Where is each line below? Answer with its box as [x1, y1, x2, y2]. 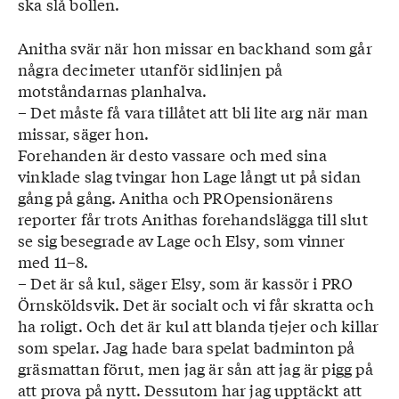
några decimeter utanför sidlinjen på [18, 58, 283, 80]
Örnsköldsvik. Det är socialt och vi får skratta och [18, 293, 374, 315]
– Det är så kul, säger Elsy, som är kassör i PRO [18, 272, 354, 294]
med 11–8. [18, 250, 89, 273]
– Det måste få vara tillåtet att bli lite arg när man [18, 101, 369, 123]
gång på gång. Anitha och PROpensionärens [18, 186, 333, 208]
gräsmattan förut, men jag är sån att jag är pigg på [18, 357, 373, 379]
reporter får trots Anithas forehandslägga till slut [18, 208, 368, 230]
